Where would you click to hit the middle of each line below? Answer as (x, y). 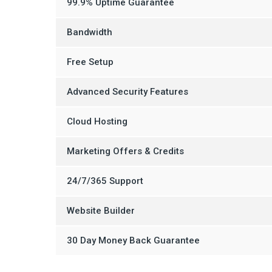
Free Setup (90, 62)
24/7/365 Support (105, 181)
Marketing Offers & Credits (125, 151)
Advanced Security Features (127, 91)
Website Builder (101, 210)
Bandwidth (90, 32)
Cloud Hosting (97, 121)
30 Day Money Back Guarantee (133, 240)
